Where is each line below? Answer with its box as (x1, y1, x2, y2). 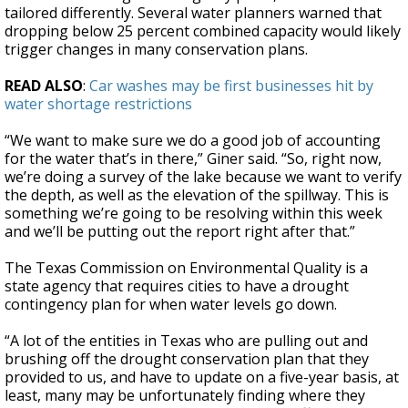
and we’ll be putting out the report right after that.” (5, 221, 355, 242)
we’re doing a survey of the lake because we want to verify (5, 167, 402, 188)
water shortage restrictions (5, 94, 199, 115)
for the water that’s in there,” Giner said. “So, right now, (5, 148, 382, 169)
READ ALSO (5, 76, 83, 97)
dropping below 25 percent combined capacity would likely (5, 21, 401, 42)
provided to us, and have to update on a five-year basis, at (5, 367, 399, 388)
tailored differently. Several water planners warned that (5, 3, 382, 24)
